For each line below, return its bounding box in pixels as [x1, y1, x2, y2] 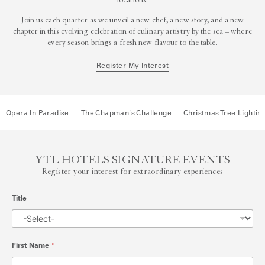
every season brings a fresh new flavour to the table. [47, 38, 218, 48]
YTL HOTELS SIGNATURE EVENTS [35, 153, 230, 167]
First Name [12, 241, 51, 250]
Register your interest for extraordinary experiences [41, 167, 224, 177]
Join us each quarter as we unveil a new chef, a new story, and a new [21, 15, 244, 25]
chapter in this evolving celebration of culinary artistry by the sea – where [13, 27, 252, 37]
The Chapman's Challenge [80, 108, 172, 117]
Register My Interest [96, 61, 169, 70]
